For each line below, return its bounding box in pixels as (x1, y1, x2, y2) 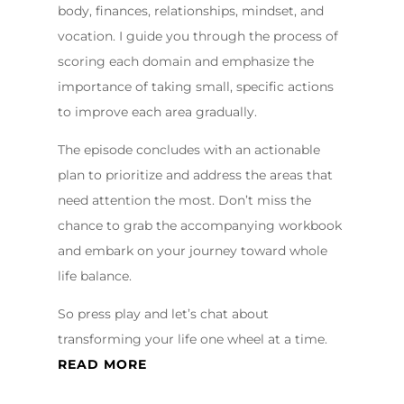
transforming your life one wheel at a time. (57, 331, 327, 347)
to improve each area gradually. (57, 104, 257, 120)
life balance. (57, 268, 132, 284)
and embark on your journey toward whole (57, 243, 327, 259)
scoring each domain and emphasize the (57, 53, 314, 69)
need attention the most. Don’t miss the (57, 192, 311, 208)
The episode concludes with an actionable (57, 142, 320, 158)
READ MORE (57, 356, 147, 372)
